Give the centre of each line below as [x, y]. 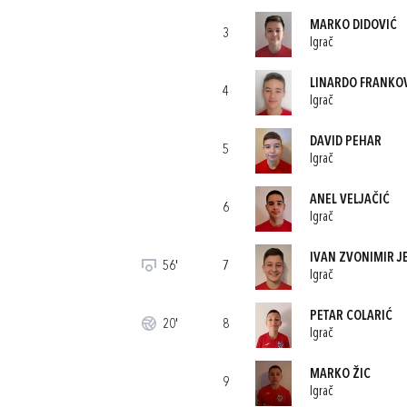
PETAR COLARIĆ [351, 316]
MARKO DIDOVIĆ [353, 25]
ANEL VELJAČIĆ [349, 200]
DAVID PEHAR [345, 142]
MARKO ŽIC [340, 374]
